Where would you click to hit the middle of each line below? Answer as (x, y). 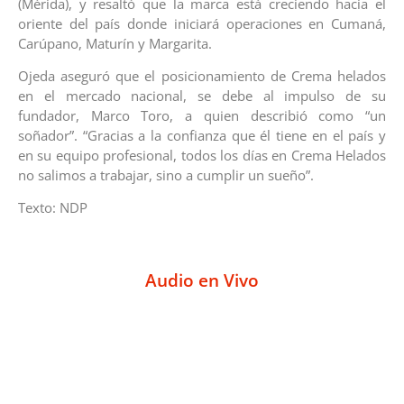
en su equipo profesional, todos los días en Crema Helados (202, 155)
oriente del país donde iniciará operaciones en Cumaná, (202, 23)
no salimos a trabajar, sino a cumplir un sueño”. (166, 174)
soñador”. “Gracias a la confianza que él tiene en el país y (202, 135)
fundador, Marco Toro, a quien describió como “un (202, 115)
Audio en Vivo (202, 280)
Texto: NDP (53, 208)
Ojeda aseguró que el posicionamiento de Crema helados (202, 75)
